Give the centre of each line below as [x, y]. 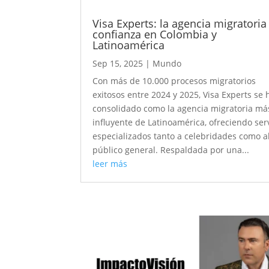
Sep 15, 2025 [118, 64]
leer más [110, 164]
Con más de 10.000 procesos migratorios [174, 81]
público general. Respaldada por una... [171, 150]
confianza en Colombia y [155, 35]
